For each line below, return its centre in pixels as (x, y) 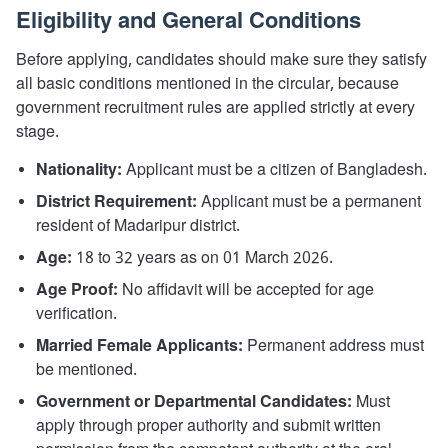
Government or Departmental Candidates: (194, 402)
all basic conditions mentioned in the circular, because (207, 84)
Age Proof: (77, 290)
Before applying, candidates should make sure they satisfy (221, 60)
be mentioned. (86, 370)
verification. (76, 314)
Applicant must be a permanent (309, 202)
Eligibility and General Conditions (188, 22)
